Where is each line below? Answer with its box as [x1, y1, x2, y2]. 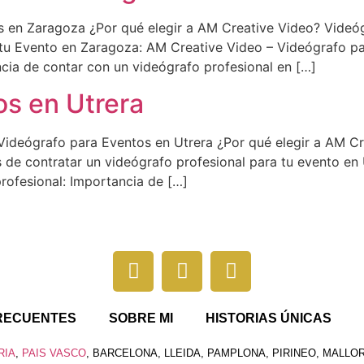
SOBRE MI [108, 310, 173, 325]
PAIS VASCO [21, 346, 86, 359]
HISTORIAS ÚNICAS [205, 310, 331, 325]
